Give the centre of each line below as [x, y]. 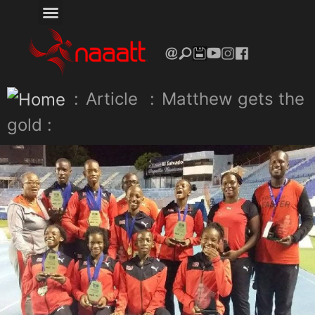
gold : [30, 125]
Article [112, 98]
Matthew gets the [233, 98]
